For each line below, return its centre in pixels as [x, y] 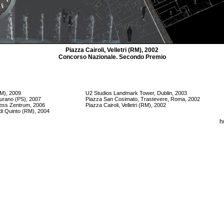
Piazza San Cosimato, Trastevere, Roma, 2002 [143, 99]
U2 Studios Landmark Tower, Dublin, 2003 [136, 93]
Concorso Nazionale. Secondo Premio [112, 57]
